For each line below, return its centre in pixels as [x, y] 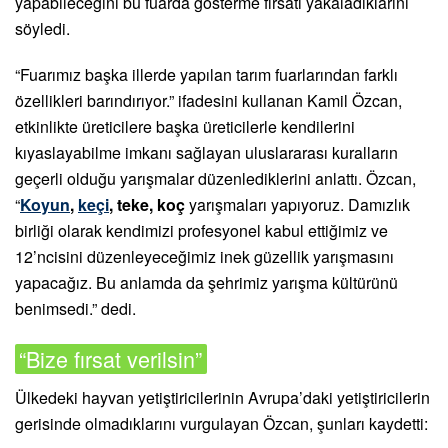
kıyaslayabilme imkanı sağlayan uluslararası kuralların [206, 153]
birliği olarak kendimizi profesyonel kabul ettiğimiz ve [201, 231]
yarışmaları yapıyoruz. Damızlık [297, 205]
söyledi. [42, 29]
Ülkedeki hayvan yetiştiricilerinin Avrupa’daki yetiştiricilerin [222, 397]
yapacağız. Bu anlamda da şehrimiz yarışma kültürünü [206, 283]
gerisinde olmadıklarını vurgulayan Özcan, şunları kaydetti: [221, 423]
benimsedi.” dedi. [75, 309]
